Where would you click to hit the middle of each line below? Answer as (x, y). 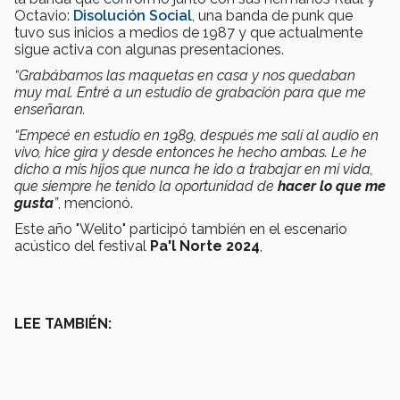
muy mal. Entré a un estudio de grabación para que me (190, 93)
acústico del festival (82, 246)
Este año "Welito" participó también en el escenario (181, 229)
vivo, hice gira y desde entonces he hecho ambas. (173, 153)
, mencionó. (96, 204)
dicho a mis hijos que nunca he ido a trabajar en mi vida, (194, 170)
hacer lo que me (332, 187)
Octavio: (44, 16)
